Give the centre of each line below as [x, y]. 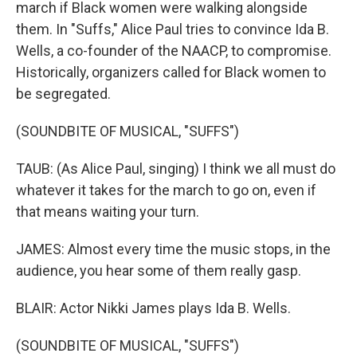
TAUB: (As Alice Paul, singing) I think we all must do [176, 169]
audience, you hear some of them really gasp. [159, 271]
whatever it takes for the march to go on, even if [166, 190]
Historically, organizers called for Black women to [171, 72]
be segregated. [63, 94]
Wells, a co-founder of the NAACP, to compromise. [174, 51]
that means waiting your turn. [108, 212]
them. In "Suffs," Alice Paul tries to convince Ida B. [173, 29]
